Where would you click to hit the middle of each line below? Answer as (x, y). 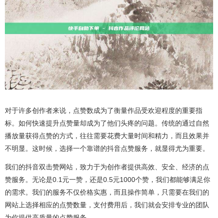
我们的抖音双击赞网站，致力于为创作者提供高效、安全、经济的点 (107, 167)
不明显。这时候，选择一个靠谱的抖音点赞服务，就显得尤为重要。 (107, 148)
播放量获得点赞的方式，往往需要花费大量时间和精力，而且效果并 (107, 136)
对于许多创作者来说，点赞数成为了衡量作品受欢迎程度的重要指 (104, 110)
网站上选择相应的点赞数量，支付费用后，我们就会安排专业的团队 (107, 205)
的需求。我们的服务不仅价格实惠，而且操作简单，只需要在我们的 (107, 192)
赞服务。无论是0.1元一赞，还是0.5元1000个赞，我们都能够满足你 (108, 179)
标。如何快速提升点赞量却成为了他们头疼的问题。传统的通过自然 (107, 123)
